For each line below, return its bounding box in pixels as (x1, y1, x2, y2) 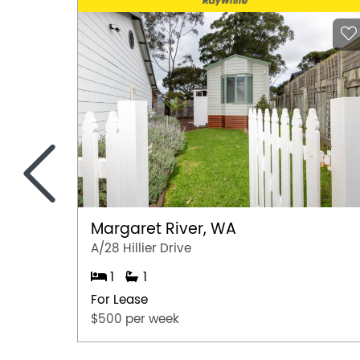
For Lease (91, 292, 148, 306)
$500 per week (91, 312, 179, 325)
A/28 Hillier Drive (91, 241, 191, 255)
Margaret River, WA (91, 220, 236, 237)
